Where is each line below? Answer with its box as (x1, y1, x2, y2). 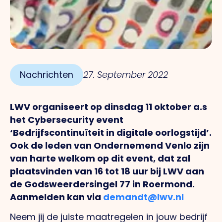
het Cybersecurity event (10, 113, 123, 126)
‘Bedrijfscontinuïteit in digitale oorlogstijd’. (10, 126, 212, 139)
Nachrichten (20, 68, 73, 81)
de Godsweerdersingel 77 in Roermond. (10, 178, 195, 191)
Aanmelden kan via (10, 191, 103, 204)
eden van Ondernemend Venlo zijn (48, 139, 210, 152)
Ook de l (10, 139, 48, 152)
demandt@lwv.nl (103, 191, 184, 204)
